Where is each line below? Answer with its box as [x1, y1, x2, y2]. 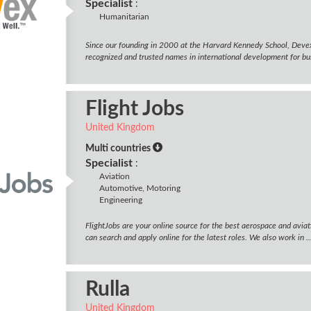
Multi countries [85, 144, 153, 153]
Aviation [99, 172, 130, 180]
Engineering [99, 196, 142, 204]
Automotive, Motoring [99, 184, 180, 192]
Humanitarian [99, 12, 149, 21]
